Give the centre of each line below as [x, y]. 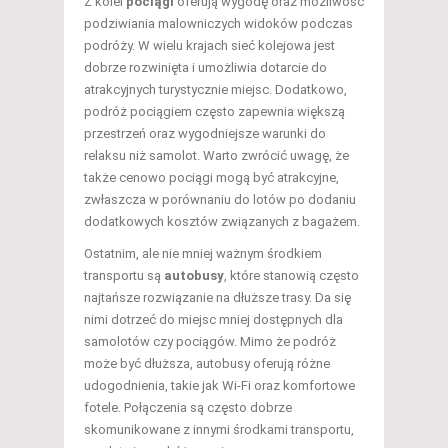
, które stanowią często [291, 275]
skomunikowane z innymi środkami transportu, [219, 429]
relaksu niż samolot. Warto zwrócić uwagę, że [216, 155]
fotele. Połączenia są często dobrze [188, 407]
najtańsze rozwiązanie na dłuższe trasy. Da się [217, 297]
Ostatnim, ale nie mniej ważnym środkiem [203, 253]
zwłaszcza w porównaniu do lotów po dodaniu [220, 199]
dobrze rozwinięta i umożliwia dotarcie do [205, 67]
